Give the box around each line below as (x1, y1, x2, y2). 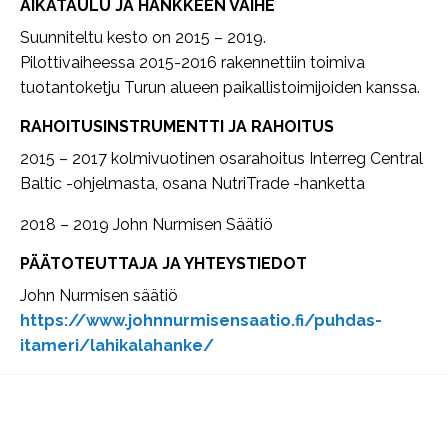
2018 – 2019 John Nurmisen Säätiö (20, 215, 273, 235)
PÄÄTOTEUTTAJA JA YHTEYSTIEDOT (20, 254, 307, 274)
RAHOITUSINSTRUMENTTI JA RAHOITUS (20, 117, 334, 137)
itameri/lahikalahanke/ (20, 336, 214, 356)
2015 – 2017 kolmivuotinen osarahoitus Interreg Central (20, 149, 423, 169)
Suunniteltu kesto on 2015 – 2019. (20, 28, 266, 48)
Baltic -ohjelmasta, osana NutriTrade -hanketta (20, 174, 365, 194)
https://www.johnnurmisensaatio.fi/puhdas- (20, 311, 382, 331)
